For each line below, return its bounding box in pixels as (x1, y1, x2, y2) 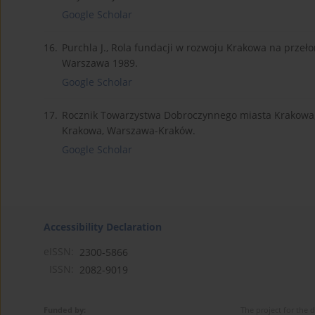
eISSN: (44, 244, 74, 258)
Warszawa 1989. (62, 56, 138, 70)
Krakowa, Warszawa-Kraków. (62, 123, 195, 137)
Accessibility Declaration (44, 219, 162, 233)
